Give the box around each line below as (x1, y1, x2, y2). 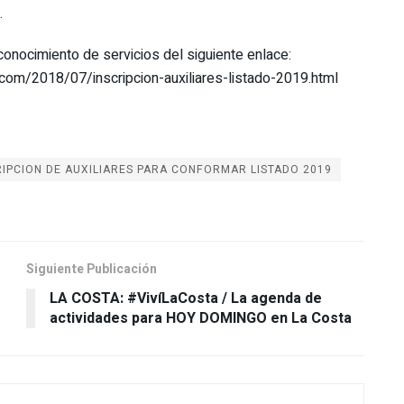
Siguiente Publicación (26, 260, 157, 280)
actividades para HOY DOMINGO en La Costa (50, 308, 352, 330)
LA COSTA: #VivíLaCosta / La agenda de (50, 288, 322, 310)
